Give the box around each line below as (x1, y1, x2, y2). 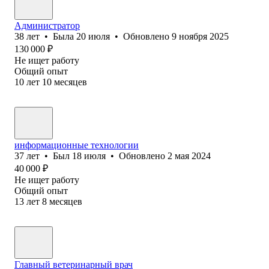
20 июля (76, 31, 110, 41)
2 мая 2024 (168, 150, 211, 161)
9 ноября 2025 (172, 31, 229, 41)
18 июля (72, 150, 106, 161)
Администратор (14, 20, 80, 31)
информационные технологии (14, 139, 139, 150)
